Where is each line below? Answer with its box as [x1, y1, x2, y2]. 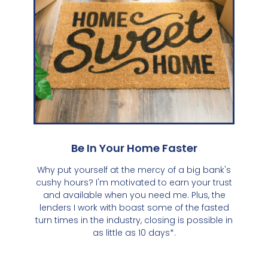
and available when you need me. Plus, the [42, 188, 226, 201]
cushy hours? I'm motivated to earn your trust [36, 176, 232, 188]
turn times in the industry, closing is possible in [35, 214, 233, 226]
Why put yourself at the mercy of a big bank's [37, 163, 231, 176]
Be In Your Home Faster [71, 140, 197, 156]
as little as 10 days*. [92, 226, 176, 239]
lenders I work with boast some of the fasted [39, 201, 229, 214]
